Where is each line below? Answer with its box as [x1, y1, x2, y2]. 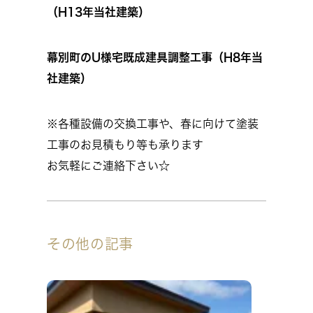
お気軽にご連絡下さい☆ [47, 160, 170, 171]
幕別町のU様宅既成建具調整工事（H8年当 [47, 52, 263, 63]
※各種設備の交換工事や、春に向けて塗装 [47, 118, 259, 129]
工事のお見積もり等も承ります [47, 139, 203, 150]
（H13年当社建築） [47, 6, 150, 17]
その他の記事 [47, 237, 133, 251]
